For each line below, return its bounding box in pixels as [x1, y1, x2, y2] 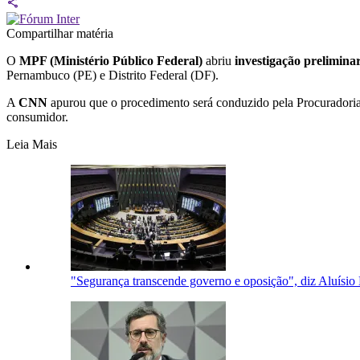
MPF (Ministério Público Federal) [19, 54, 202, 68]
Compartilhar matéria [6, 27, 113, 41]
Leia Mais [6, 137, 57, 152]
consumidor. [6, 110, 68, 125]
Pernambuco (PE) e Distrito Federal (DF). [6, 68, 219, 83]
